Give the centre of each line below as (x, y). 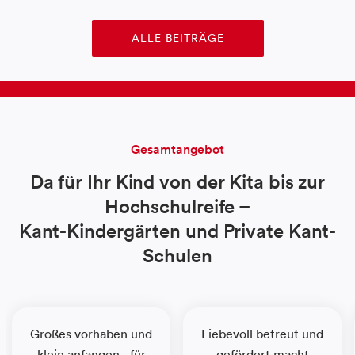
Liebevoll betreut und (262, 334)
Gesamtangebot (177, 150)
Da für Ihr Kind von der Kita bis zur (177, 182)
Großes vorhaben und (91, 334)
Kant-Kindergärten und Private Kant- (177, 231)
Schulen (177, 256)
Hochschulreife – (177, 206)
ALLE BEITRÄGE (177, 38)
